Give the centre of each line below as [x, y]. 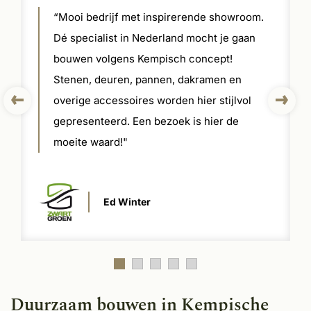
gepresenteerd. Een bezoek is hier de [146, 121]
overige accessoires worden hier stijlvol [152, 100]
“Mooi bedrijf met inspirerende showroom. [159, 17]
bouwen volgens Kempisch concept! [143, 58]
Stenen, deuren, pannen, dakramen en [148, 79]
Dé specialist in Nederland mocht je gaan [154, 37]
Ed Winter [127, 201]
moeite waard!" [91, 142]
